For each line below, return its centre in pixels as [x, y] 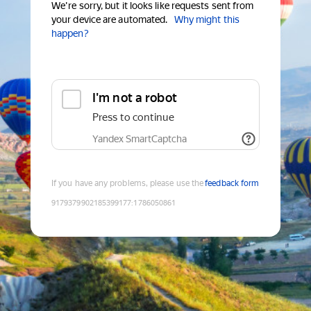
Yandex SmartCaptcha [140, 139]
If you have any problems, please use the [128, 184]
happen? [70, 34]
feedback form [232, 184]
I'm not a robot [135, 98]
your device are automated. [110, 20]
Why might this [207, 20]
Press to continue [133, 118]
